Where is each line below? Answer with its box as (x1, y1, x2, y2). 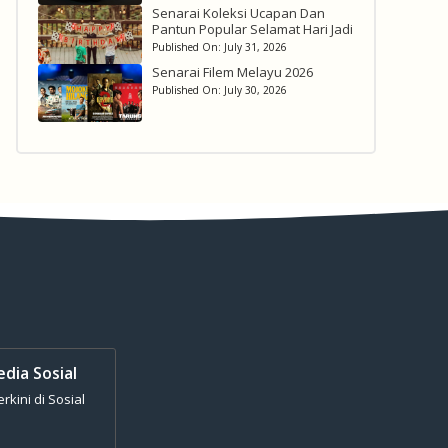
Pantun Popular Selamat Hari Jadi (151, 19, 353, 38)
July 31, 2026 (223, 39, 287, 54)
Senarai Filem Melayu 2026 (151, 62, 313, 81)
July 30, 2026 (223, 82, 287, 97)
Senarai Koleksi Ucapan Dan (151, 3, 325, 22)
